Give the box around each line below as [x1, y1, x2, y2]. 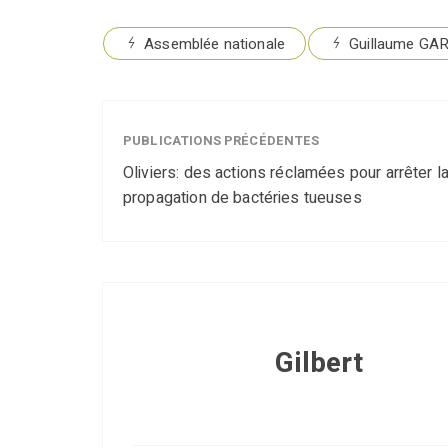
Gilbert [275, 343, 363, 385]
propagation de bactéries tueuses [123, 186, 362, 211]
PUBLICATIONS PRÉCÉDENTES [123, 131, 320, 151]
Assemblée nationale [144, 33, 286, 56]
